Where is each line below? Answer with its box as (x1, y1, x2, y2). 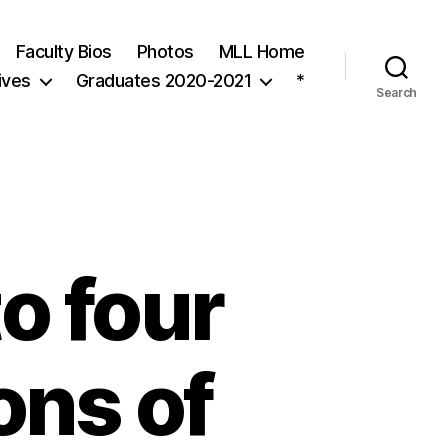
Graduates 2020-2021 (75, 70, 252, 91)
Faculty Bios (15, 41, 112, 62)
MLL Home (218, 41, 305, 62)
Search (375, 85, 418, 100)
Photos (136, 41, 194, 62)
